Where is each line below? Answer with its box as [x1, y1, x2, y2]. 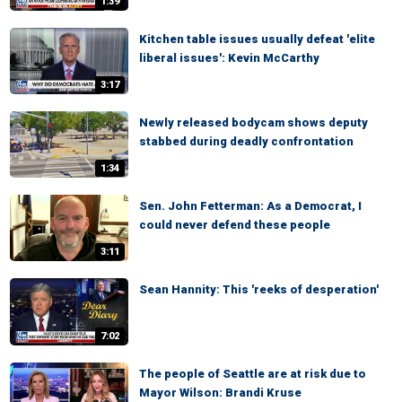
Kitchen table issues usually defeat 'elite [139, 31, 375, 46]
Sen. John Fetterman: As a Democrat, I [139, 199, 362, 214]
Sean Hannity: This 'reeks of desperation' [139, 283, 379, 297]
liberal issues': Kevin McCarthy [139, 50, 319, 65]
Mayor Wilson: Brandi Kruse [139, 385, 301, 399]
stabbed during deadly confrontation [139, 134, 354, 148]
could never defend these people [139, 218, 330, 232]
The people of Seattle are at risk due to [139, 366, 366, 380]
